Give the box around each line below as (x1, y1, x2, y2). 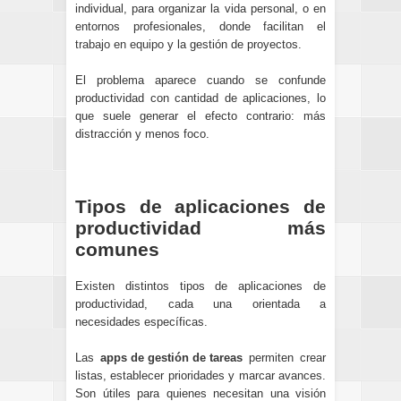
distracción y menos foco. (75, 126, 209, 141)
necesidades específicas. (75, 315, 208, 329)
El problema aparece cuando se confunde (75, 73, 326, 87)
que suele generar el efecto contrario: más (75, 108, 326, 123)
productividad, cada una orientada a (75, 297, 326, 311)
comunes (75, 238, 159, 260)
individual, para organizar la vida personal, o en (75, 2, 326, 16)
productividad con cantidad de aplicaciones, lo (75, 90, 326, 105)
